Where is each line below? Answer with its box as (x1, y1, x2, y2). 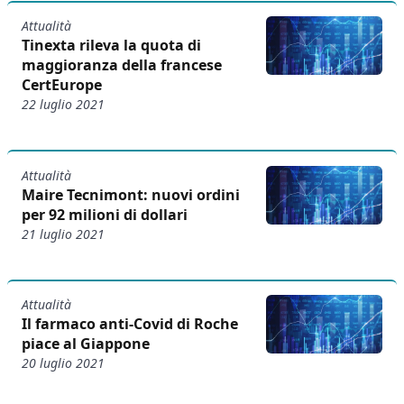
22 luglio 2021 (22, 96, 105, 114)
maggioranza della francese (22, 55, 222, 76)
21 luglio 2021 (22, 225, 105, 243)
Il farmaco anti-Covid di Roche (22, 314, 238, 335)
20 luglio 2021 (22, 354, 105, 372)
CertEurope (22, 75, 102, 96)
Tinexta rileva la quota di (22, 35, 201, 56)
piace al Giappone (22, 334, 150, 354)
